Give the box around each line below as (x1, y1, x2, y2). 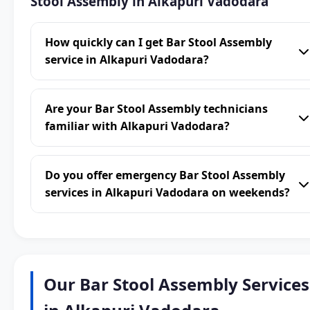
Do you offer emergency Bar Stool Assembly (45, 167, 285, 183)
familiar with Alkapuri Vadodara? (45, 118, 230, 134)
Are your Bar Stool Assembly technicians (45, 101, 268, 117)
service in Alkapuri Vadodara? (45, 52, 209, 68)
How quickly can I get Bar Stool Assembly (45, 35, 272, 51)
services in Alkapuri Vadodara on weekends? (45, 185, 290, 201)
